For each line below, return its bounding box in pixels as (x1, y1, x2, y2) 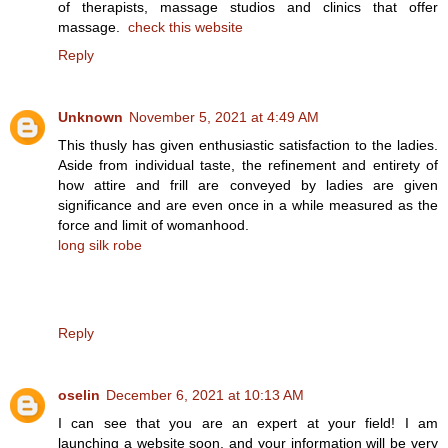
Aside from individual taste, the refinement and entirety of (58, 156, 438, 173)
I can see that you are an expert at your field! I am (58, 414, 438, 431)
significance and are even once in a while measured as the (58, 196, 438, 213)
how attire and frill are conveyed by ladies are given (58, 176, 438, 193)
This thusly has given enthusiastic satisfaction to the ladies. (58, 136, 438, 153)
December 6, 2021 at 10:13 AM (106, 386, 304, 403)
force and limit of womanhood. (58, 216, 249, 233)
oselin (58, 386, 100, 403)
